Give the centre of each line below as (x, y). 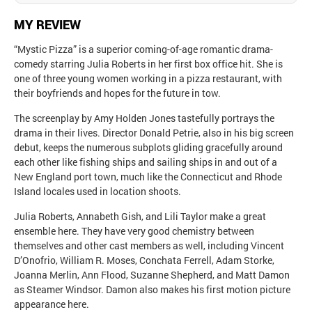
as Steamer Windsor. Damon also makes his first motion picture (152, 289)
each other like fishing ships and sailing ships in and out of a (146, 162)
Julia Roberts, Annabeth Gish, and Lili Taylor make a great (140, 216)
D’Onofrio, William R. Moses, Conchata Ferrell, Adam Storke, (144, 260)
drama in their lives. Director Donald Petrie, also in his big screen (154, 132)
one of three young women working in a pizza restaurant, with (148, 78)
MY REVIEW (47, 24)
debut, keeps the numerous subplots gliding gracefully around (148, 147)
